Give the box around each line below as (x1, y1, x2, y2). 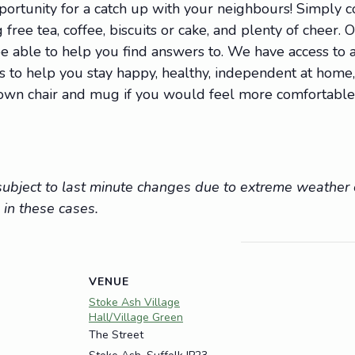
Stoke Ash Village (89, 295, 180, 311)
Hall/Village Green (89, 310, 183, 326)
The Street (89, 327, 143, 343)
